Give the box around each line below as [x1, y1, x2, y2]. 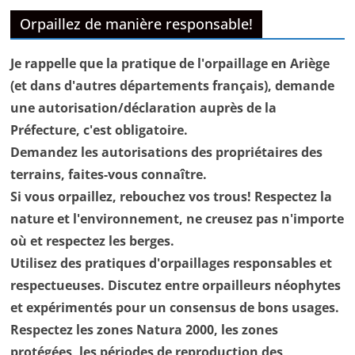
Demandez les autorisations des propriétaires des [10, 143, 323, 161]
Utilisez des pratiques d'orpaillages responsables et [10, 254, 333, 272]
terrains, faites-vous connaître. [10, 165, 208, 183]
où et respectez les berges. [10, 231, 175, 250]
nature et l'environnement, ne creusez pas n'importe [10, 209, 345, 227]
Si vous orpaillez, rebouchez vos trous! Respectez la [10, 187, 333, 205]
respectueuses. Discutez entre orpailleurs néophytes [10, 276, 342, 294]
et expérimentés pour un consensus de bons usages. [10, 298, 340, 316]
